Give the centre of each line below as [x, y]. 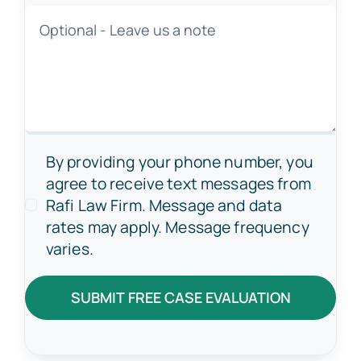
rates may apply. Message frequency [177, 226]
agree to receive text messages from [178, 183]
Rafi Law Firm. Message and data [164, 205]
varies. [69, 248]
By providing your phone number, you [179, 161]
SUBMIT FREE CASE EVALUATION [180, 297]
